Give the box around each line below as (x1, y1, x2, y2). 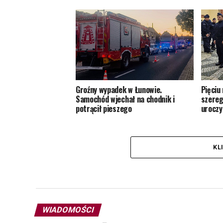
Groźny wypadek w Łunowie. (76, 84, 162, 96)
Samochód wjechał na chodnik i (76, 93, 175, 106)
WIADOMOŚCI (41, 205, 95, 215)
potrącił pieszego (76, 103, 132, 115)
